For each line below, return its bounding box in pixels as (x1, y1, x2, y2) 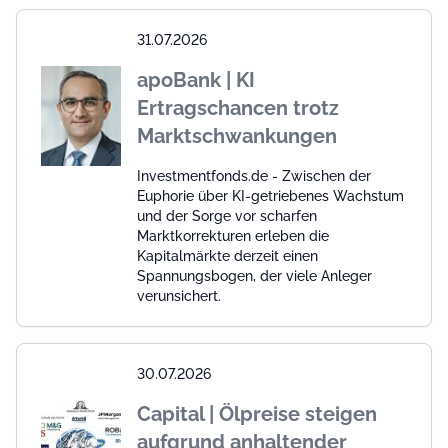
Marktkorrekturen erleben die (137, 227, 329, 244)
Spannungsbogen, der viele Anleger (137, 267, 372, 284)
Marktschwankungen (137, 123, 337, 148)
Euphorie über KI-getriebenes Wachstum (137, 187, 404, 204)
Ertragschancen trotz (137, 95, 339, 120)
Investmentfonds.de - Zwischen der (137, 167, 371, 184)
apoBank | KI (137, 67, 255, 92)
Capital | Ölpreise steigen (137, 401, 377, 426)
